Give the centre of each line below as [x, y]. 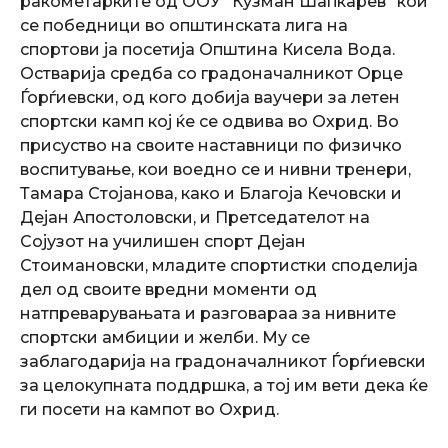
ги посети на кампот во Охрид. [149, 409]
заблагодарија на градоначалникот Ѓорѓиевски [223, 361]
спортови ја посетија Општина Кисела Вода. [207, 49]
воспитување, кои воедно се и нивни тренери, [215, 169]
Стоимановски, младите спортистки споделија [219, 265]
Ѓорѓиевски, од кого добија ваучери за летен [210, 97]
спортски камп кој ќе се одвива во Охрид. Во [209, 121]
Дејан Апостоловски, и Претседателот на [195, 217]
